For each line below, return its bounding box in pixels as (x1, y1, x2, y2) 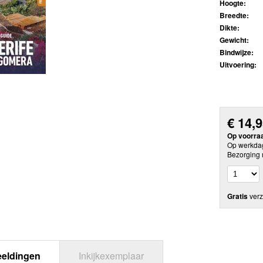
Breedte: (220, 10, 249, 21)
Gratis (227, 190, 248, 201)
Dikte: (220, 22, 240, 33)
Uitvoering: (220, 59, 257, 70)
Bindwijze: (220, 47, 254, 58)
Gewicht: (220, 35, 249, 46)
